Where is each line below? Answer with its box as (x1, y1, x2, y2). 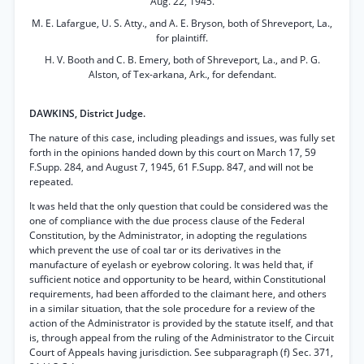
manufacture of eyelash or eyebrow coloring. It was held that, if (29, 258, 313, 271)
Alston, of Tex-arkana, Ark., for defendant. (88, 67, 276, 81)
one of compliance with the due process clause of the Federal (29, 214, 305, 227)
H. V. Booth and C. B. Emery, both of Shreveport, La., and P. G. (44, 53, 320, 67)
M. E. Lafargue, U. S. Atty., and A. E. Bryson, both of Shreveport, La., (32, 16, 332, 30)
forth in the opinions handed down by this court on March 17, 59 (29, 145, 316, 159)
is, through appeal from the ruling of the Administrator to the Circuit (29, 331, 334, 344)
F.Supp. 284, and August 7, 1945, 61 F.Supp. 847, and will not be (29, 160, 314, 174)
